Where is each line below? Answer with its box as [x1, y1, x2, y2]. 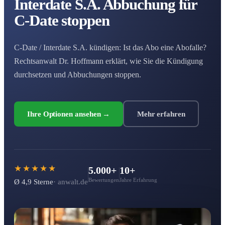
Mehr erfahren [137, 109, 185, 118]
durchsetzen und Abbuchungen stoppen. [14, 70, 141, 79]
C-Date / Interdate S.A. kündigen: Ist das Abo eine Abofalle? [14, 43, 206, 52]
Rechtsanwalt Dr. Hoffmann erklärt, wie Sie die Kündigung [14, 57, 203, 66]
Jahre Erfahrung [120, 177, 157, 183]
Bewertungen [88, 177, 119, 183]
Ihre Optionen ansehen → [27, 109, 110, 118]
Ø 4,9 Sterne [14, 178, 53, 186]
